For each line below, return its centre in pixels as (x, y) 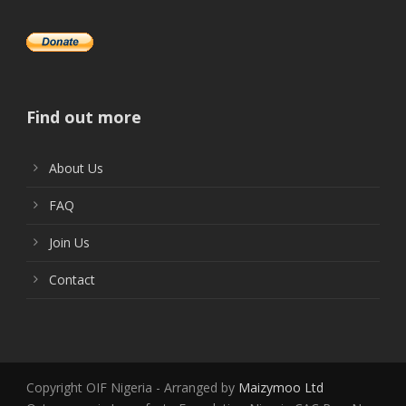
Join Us (69, 242)
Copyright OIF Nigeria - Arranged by (132, 387)
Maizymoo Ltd (281, 387)
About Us (76, 168)
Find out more (84, 116)
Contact (72, 279)
